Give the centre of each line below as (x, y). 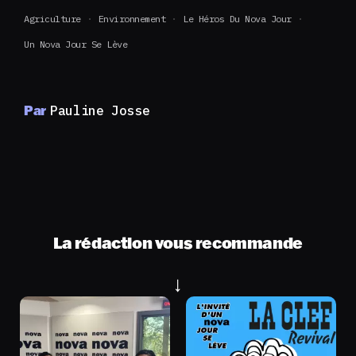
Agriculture (52, 19)
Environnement (132, 19)
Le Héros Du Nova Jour (237, 19)
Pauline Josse (100, 110)
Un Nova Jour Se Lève (75, 44)
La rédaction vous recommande (178, 242)
